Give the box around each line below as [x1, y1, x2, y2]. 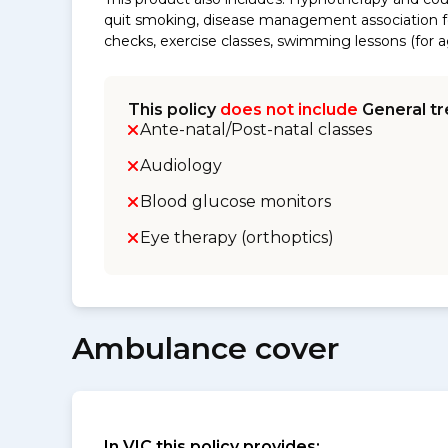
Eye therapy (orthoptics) [140, 228, 334, 247]
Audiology [140, 156, 222, 175]
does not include [220, 100, 358, 119]
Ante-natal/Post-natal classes [140, 120, 372, 139]
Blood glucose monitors [140, 192, 331, 211]
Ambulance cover [72, 330, 339, 367]
